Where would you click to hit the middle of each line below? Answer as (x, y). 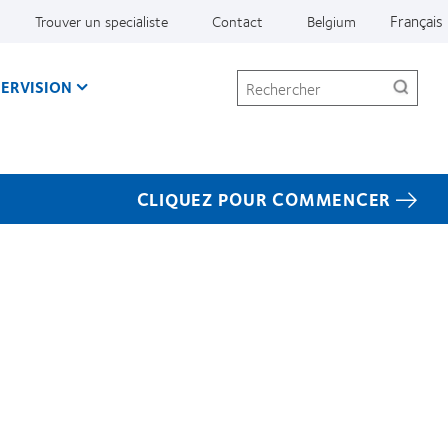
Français (416, 20)
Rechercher (273, 77)
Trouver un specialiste (101, 21)
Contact (237, 21)
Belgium (331, 21)
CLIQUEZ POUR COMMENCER (264, 198)
